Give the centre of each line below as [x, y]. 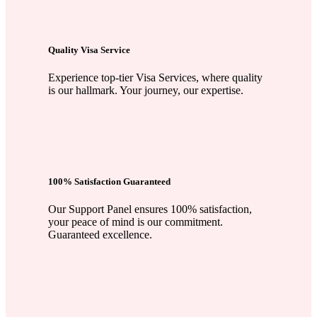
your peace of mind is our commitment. [136, 222]
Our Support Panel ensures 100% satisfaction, [150, 209]
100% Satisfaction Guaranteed [109, 181]
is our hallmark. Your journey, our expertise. [146, 90]
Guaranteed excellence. [100, 235]
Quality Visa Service [89, 50]
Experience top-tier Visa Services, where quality [155, 77]
